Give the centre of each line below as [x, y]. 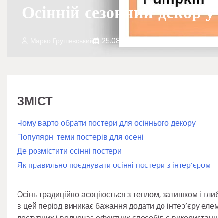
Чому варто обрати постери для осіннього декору [106, 123]
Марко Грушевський [62, 41]
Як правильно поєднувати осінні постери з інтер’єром [114, 165]
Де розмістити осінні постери [69, 151]
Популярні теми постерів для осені [80, 137]
